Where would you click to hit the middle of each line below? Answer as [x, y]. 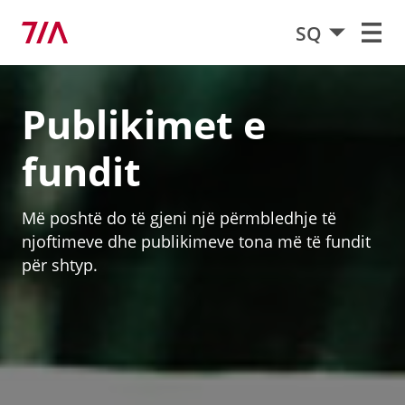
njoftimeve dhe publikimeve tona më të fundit [196, 241]
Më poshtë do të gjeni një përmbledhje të [179, 217]
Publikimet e [144, 124]
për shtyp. [60, 264]
